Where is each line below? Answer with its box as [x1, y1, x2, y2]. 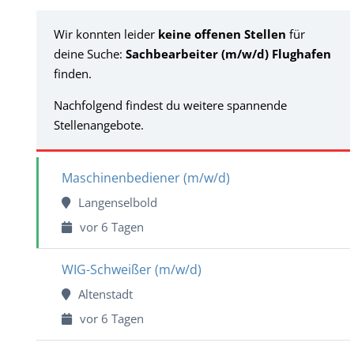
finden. [53, 66, 92, 81]
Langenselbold [77, 194, 157, 210]
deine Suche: [53, 46, 126, 62]
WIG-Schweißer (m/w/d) [61, 261, 201, 278]
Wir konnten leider [53, 26, 158, 42]
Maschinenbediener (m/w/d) [61, 169, 230, 186]
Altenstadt [77, 286, 133, 302]
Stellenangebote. [53, 117, 144, 133]
